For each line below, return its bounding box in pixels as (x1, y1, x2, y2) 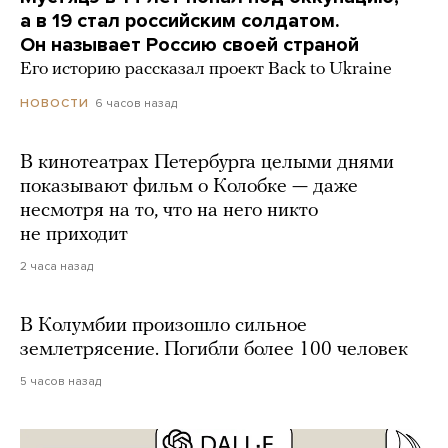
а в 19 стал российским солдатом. (20, 9, 340, 34)
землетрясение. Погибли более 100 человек (20, 340, 408, 361)
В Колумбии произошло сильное (20, 316, 307, 337)
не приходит (20, 225, 128, 246)
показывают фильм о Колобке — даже (20, 177, 358, 198)
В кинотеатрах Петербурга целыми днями (20, 153, 394, 174)
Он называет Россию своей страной (20, 33, 359, 58)
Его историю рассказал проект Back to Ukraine (20, 60, 392, 80)
